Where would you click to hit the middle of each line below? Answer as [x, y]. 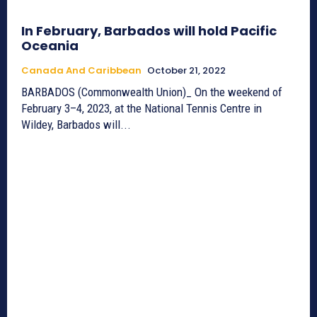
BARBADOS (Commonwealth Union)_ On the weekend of [152, 92]
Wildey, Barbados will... [76, 124]
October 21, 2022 [186, 70]
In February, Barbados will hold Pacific [149, 30]
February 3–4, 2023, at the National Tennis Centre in [142, 108]
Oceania [50, 45]
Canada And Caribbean [81, 70]
